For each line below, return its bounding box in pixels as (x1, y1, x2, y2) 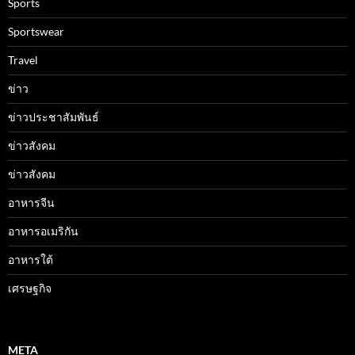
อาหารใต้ (8, 252, 53, 266)
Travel (8, 52, 38, 67)
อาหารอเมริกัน (8, 223, 78, 238)
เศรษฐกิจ (8, 281, 52, 295)
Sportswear (8, 24, 64, 38)
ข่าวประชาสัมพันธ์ (8, 109, 99, 124)
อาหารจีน (8, 195, 55, 209)
